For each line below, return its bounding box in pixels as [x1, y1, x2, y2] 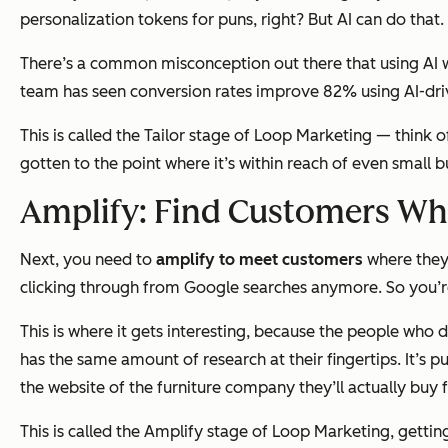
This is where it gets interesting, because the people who [20, 322, 438, 342]
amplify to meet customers [156, 250, 363, 270]
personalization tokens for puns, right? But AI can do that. [20, 10, 444, 30]
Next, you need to [20, 250, 156, 270]
